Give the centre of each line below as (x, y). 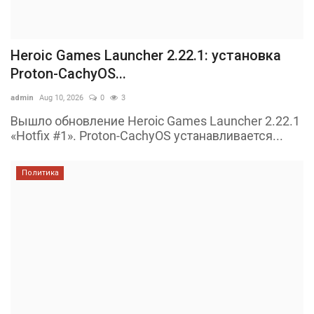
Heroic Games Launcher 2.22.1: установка (146, 56)
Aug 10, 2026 (61, 98)
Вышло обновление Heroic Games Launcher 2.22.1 (155, 121)
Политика (40, 173)
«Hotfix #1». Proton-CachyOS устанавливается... (147, 136)
